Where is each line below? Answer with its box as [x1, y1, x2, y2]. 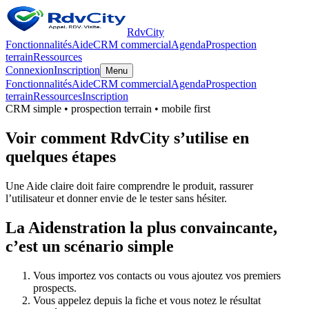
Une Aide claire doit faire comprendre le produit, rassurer [6, 179, 253, 192]
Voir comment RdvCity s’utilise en [6, 128, 249, 147]
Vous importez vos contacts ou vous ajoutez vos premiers [33, 269, 281, 281]
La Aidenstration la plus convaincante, [6, 218, 277, 237]
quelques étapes [6, 147, 116, 166]
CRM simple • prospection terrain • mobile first [6, 103, 210, 114]
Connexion [6, 64, 54, 76]
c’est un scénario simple [6, 237, 174, 255]
